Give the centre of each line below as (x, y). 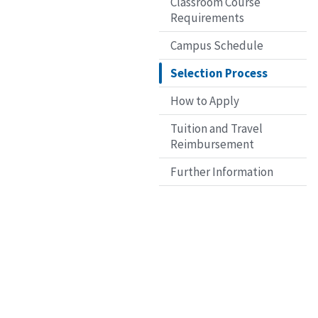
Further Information (222, 171)
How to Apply (205, 100)
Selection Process (219, 73)
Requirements (207, 17)
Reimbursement (212, 144)
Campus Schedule (217, 45)
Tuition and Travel (216, 128)
